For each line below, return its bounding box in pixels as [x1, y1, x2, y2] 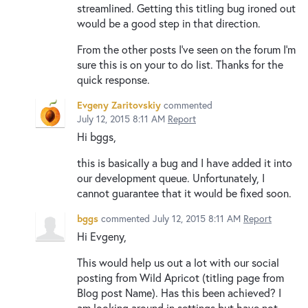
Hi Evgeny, [77, 228, 126, 243]
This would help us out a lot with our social [77, 254, 279, 269]
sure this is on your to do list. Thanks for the [77, 56, 283, 71]
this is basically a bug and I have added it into [77, 155, 292, 170]
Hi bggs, [77, 129, 116, 144]
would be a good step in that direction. [77, 15, 261, 30]
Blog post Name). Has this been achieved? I [77, 285, 281, 300]
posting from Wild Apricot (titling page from [77, 269, 284, 285]
